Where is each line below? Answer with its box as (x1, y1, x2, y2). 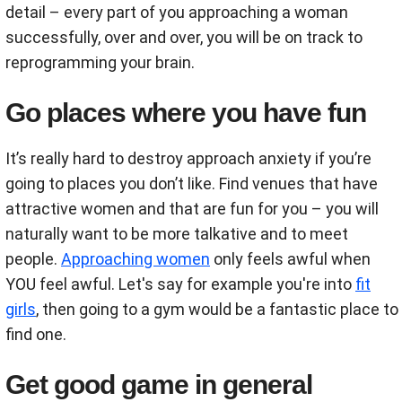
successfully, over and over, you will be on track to (5, 28, 363, 47)
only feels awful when (210, 249, 371, 268)
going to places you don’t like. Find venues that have (5, 174, 378, 193)
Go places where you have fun (5, 98, 366, 127)
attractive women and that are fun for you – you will (5, 199, 379, 218)
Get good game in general (5, 370, 312, 399)
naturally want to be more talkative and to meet (5, 224, 348, 243)
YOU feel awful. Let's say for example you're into (5, 275, 355, 293)
